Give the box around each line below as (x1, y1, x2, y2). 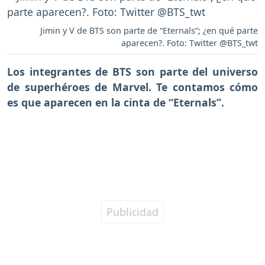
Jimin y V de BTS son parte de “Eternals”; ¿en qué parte (40, 24, 258, 36)
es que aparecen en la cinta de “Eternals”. (7, 95, 224, 109)
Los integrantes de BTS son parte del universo (7, 64, 258, 79)
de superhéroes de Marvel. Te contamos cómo (7, 79, 258, 94)
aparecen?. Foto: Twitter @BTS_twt (121, 37, 258, 49)
